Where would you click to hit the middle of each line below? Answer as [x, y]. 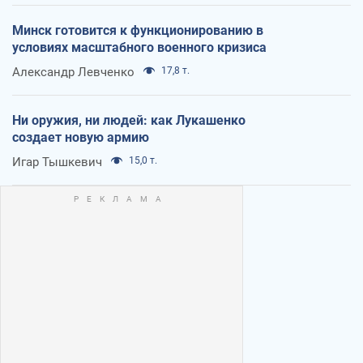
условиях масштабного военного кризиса [139, 48]
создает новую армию [81, 138]
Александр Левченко [73, 73]
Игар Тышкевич [57, 162]
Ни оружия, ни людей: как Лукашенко [129, 121]
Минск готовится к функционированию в [138, 31]
